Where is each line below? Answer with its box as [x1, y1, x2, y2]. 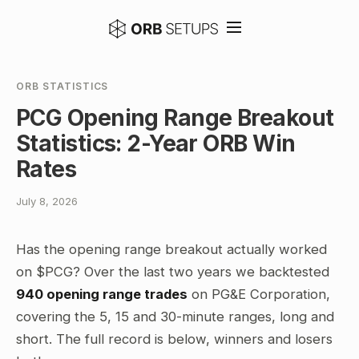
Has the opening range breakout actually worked [16, 241, 327, 257]
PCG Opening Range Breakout [16, 104, 334, 131]
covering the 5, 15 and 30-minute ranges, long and [16, 309, 334, 325]
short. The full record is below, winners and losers [16, 331, 333, 347]
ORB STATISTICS [16, 80, 109, 92]
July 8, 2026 [16, 195, 78, 208]
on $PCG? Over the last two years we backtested [16, 264, 329, 280]
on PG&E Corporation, [188, 286, 330, 302]
